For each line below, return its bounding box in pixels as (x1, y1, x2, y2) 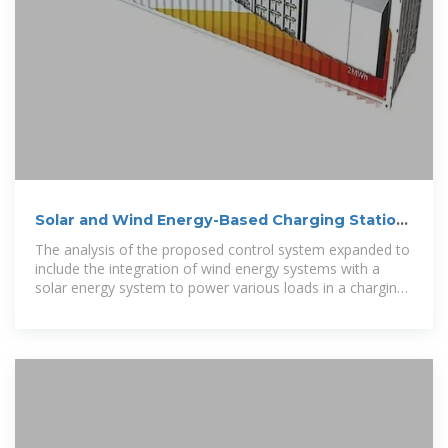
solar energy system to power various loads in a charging (35, 278, 405, 298)
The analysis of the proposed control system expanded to (35, 240, 410, 260)
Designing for (35, 231, 144, 250)
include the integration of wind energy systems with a (35, 259, 380, 279)
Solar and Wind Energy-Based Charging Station (35, 211, 406, 230)
